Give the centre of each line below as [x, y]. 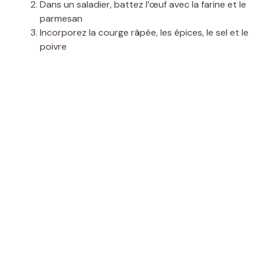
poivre [53, 46]
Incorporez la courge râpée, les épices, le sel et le [144, 32]
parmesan [61, 18]
